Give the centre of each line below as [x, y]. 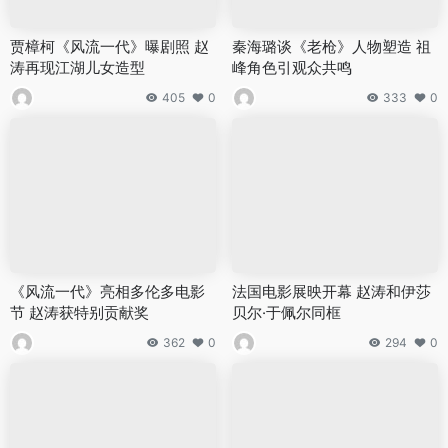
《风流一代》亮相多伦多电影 [107, 291]
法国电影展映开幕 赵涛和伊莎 [331, 291]
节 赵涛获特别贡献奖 [79, 312]
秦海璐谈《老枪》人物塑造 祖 [331, 47]
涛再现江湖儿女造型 [77, 68]
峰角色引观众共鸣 [292, 68]
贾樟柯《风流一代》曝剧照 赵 [109, 47]
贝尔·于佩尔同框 [286, 312]
